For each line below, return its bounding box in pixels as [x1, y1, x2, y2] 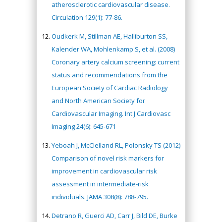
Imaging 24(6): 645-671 [52, 122, 116, 131]
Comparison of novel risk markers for [52, 154, 164, 163]
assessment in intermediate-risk [52, 179, 149, 188]
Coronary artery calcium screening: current [52, 57, 179, 66]
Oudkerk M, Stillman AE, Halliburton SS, [52, 32, 167, 41]
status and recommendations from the [52, 70, 167, 79]
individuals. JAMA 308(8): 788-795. [52, 192, 148, 201]
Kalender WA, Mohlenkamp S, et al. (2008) [52, 45, 175, 54]
